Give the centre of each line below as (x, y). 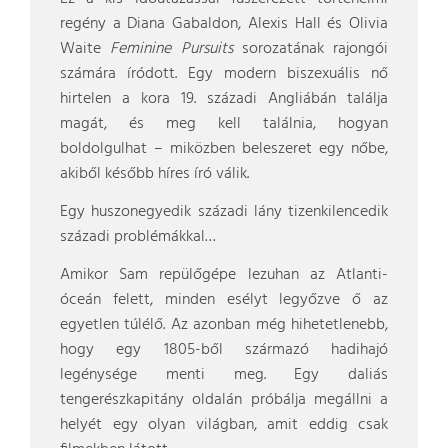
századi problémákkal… (138, 237)
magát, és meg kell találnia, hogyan (224, 124)
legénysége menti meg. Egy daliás (224, 375)
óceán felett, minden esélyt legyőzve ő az (224, 300)
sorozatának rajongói (310, 49)
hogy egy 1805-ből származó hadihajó (224, 350)
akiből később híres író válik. (154, 174)
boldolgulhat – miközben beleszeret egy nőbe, (224, 149)
